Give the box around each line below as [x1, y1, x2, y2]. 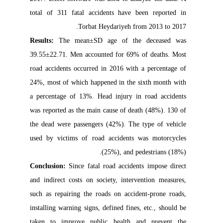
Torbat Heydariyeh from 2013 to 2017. [84, 23, 192, 30]
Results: [36, 37, 65, 44]
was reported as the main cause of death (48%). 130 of [36, 107, 192, 114]
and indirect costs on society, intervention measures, [36, 176, 192, 184]
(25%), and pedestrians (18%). [107, 148, 192, 156]
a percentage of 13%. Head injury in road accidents [36, 93, 192, 100]
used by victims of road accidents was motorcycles [36, 134, 192, 142]
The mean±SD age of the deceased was [65, 37, 192, 44]
